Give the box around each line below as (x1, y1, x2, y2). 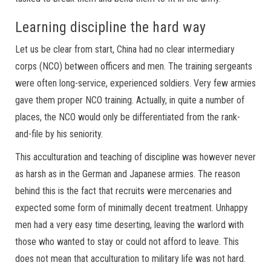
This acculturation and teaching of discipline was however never (15, 151, 256, 163)
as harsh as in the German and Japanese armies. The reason (15, 168, 240, 180)
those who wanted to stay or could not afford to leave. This (15, 236, 239, 247)
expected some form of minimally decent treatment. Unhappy (15, 202, 248, 214)
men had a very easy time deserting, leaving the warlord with (15, 219, 244, 230)
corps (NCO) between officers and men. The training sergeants (15, 60, 252, 72)
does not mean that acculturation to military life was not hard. (15, 253, 246, 264)
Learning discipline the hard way (15, 19, 206, 36)
